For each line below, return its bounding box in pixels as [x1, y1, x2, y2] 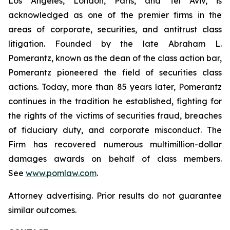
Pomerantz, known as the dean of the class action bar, [8, 53, 222, 63]
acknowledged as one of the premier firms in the [8, 10, 222, 20]
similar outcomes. [8, 205, 79, 215]
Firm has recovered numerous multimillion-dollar [8, 139, 222, 149]
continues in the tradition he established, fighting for [8, 96, 222, 106]
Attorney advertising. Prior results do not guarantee [8, 190, 222, 201]
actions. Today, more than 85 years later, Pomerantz [8, 82, 222, 92]
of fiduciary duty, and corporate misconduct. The [8, 125, 222, 135]
